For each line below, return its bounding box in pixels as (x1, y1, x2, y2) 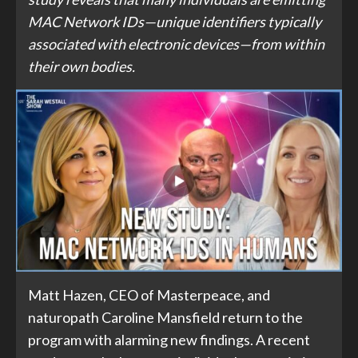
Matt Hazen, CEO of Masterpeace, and (28, 285, 270, 304)
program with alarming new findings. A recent (28, 330, 310, 348)
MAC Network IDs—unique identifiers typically (28, 13, 321, 31)
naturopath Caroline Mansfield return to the (28, 308, 303, 326)
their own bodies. (28, 58, 135, 76)
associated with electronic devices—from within (28, 35, 324, 54)
